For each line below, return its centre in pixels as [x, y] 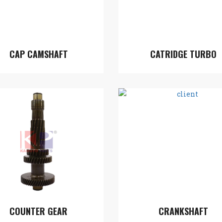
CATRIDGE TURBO [184, 54]
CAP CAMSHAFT [38, 54]
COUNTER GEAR [39, 211]
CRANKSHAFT [184, 211]
